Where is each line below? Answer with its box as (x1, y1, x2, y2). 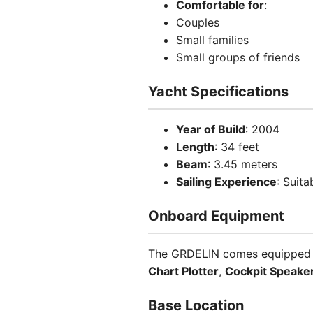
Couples (176, 15, 219, 29)
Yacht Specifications (148, 83, 289, 100)
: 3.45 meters (208, 157, 277, 171)
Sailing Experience (176, 175, 277, 189)
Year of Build (176, 122, 245, 136)
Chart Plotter (148, 264, 219, 278)
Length (176, 140, 214, 154)
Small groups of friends (176, 50, 300, 64)
